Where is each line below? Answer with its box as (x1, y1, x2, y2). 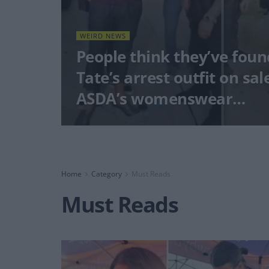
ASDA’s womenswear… (76, 88, 246, 109)
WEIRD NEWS (80, 31, 126, 40)
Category (91, 169, 122, 179)
